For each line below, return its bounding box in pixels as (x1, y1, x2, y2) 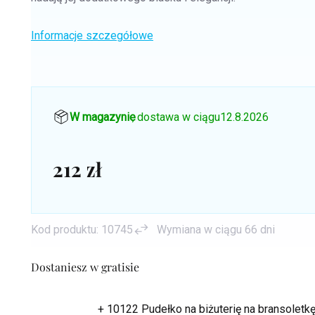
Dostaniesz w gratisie (31, 259, 139, 274)
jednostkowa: (52, 195, 117, 209)
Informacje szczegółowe (31, 29, 153, 42)
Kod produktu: (31, 222, 98, 236)
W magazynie (70, 110, 136, 124)
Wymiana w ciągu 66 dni (157, 222, 275, 236)
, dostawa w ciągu (132, 110, 221, 124)
